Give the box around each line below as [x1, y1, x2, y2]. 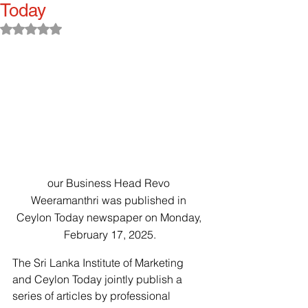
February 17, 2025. [64, 227, 156, 241]
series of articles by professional [12, 288, 173, 302]
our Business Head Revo [47, 175, 173, 190]
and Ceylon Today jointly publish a [12, 272, 185, 286]
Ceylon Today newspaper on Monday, [16, 210, 204, 224]
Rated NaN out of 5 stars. [30, 23, 137, 33]
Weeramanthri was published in [31, 192, 189, 207]
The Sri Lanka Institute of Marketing [12, 255, 186, 269]
